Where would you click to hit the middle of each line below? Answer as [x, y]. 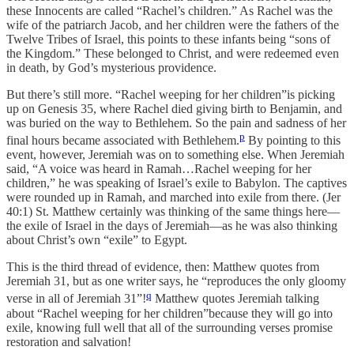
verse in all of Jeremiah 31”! [76, 299]
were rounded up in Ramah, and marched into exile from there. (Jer [173, 198]
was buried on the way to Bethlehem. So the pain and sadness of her [176, 122]
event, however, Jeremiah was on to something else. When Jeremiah [175, 155]
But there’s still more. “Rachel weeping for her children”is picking [171, 94]
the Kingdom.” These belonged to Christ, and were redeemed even [173, 53]
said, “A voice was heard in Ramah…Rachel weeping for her [159, 169]
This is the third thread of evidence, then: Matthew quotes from [163, 267]
